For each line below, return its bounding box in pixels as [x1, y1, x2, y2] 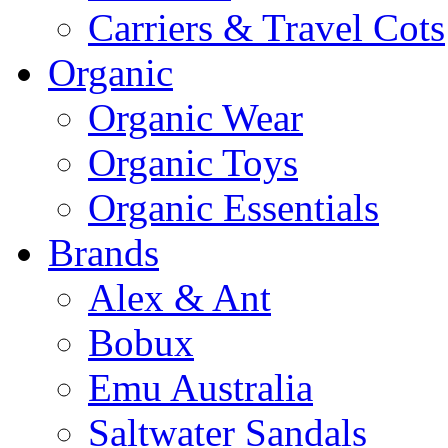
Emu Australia [88, 366, 313, 409]
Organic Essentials [88, 186, 379, 229]
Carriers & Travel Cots [88, 6, 445, 49]
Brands [48, 231, 159, 274]
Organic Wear [88, 96, 303, 139]
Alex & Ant [88, 276, 271, 319]
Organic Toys [88, 141, 298, 184]
